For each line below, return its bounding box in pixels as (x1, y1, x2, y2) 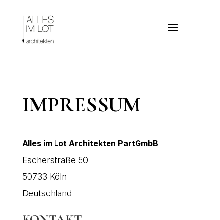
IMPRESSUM (22, 91, 140, 117)
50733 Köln (22, 171, 67, 182)
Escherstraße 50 (22, 154, 88, 165)
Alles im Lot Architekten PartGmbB (22, 138, 158, 148)
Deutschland (22, 188, 72, 198)
